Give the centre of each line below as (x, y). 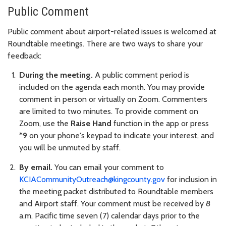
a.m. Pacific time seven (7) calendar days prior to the (109, 216)
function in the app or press (160, 124)
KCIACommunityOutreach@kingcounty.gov (92, 180)
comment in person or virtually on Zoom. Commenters (113, 99)
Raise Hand (91, 124)
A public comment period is (141, 75)
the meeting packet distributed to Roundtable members (116, 192)
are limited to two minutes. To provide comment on (109, 111)
